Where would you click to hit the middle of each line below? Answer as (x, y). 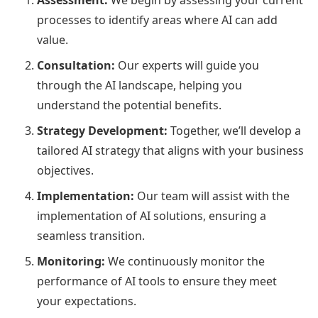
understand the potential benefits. (129, 105)
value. (53, 40)
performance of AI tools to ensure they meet (157, 281)
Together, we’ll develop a (234, 131)
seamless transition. (91, 236)
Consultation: (76, 65)
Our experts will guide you (187, 65)
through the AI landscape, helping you (139, 85)
